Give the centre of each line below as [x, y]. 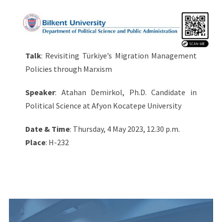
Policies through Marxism [68, 69]
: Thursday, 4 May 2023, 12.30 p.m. [125, 129]
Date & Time [47, 129]
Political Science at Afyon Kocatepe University [103, 106]
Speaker [40, 92]
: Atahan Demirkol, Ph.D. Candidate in [126, 92]
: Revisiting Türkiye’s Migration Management [119, 56]
